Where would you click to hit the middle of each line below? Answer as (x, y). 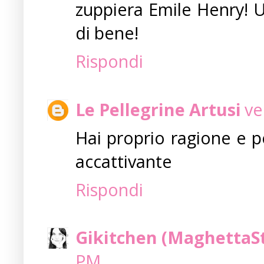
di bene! (107, 33)
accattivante (124, 161)
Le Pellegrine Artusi (158, 109)
